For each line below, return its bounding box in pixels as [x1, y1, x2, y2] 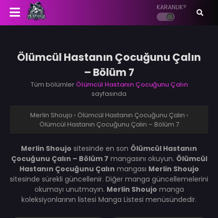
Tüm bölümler [30, 79, 76, 89]
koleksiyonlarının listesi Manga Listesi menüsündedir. [21, 194, 197, 204]
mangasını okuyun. [108, 153, 176, 163]
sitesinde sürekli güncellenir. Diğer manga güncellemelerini [10, 174, 208, 184]
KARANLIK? [157, 3, 186, 11]
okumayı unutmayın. [34, 184, 107, 194]
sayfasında [91, 89, 127, 98]
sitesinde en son [72, 143, 130, 153]
